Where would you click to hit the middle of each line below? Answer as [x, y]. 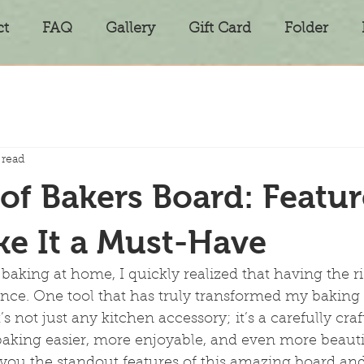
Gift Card [219, 29]
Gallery [130, 29]
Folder [306, 29]
